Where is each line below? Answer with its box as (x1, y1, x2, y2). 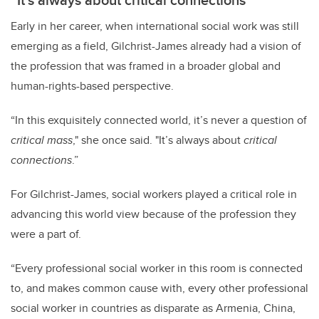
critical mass (11, 131, 73, 148)
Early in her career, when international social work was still (11, 17, 299, 34)
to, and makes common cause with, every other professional (11, 279, 308, 296)
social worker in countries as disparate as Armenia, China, (11, 299, 296, 316)
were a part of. (11, 225, 84, 242)
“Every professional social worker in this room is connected (11, 259, 303, 276)
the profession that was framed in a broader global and (11, 57, 281, 74)
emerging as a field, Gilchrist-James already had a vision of (11, 37, 301, 54)
